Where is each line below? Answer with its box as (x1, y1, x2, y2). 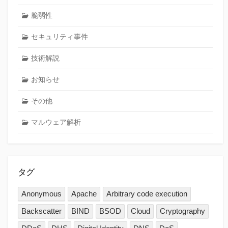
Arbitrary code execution (106, 189, 188, 198)
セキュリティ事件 (31, 32, 88, 41)
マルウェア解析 (31, 118, 81, 126)
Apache (71, 189, 97, 198)
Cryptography (159, 207, 205, 216)
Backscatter (21, 207, 62, 216)
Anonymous (21, 189, 62, 198)
